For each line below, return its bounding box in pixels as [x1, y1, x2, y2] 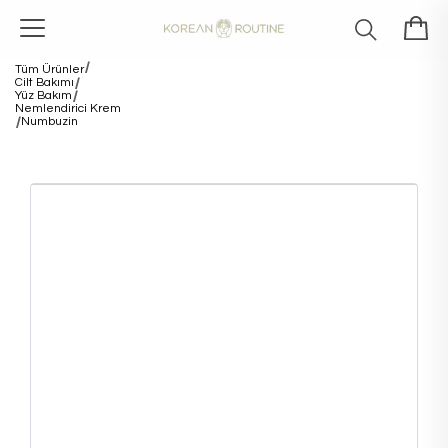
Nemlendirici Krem [15, 102, 121, 115]
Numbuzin [21, 115, 78, 128]
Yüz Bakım [15, 89, 72, 102]
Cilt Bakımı [15, 76, 74, 89]
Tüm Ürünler [15, 63, 84, 76]
